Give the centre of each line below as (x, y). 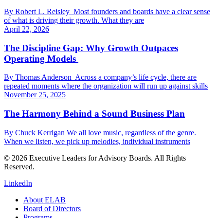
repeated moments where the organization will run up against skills (106, 86)
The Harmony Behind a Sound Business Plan (94, 114)
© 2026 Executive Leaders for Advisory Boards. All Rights (95, 158)
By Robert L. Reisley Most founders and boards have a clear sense (107, 12)
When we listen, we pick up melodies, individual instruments (97, 141)
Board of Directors (52, 208)
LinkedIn (18, 183)
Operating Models (41, 58)
